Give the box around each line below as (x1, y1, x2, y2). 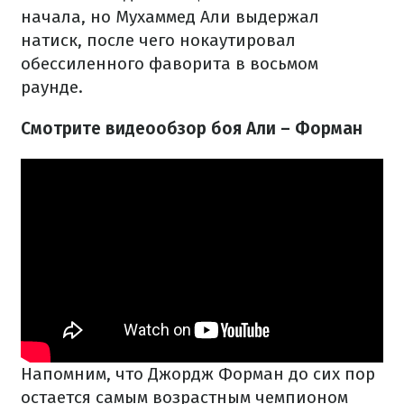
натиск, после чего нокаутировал (21, 30, 296, 50)
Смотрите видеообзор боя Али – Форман (21, 118, 363, 139)
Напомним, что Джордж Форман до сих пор (21, 363, 375, 385)
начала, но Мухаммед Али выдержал (21, 6, 319, 27)
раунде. (21, 77, 83, 97)
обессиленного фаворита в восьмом (21, 53, 318, 74)
